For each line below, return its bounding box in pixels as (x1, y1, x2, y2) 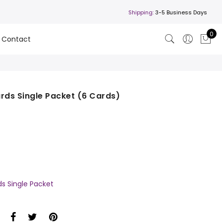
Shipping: (128, 8, 154, 16)
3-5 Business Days (153, 8, 207, 16)
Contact (1, 34, 31, 44)
